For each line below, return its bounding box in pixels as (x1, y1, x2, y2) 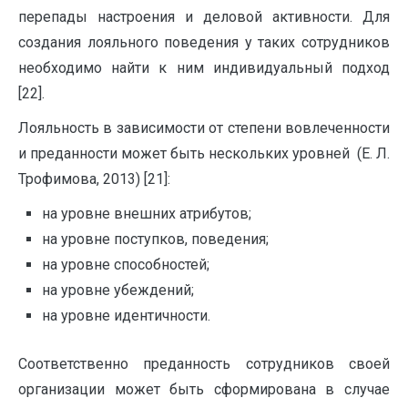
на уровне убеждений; (41, 280, 194, 299)
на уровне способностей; (41, 255, 209, 273)
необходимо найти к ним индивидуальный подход (18, 58, 390, 76)
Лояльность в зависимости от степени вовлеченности (18, 118, 390, 137)
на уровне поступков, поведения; (41, 229, 269, 248)
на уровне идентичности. (41, 306, 210, 324)
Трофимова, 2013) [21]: (18, 169, 170, 188)
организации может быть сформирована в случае (18, 381, 390, 399)
